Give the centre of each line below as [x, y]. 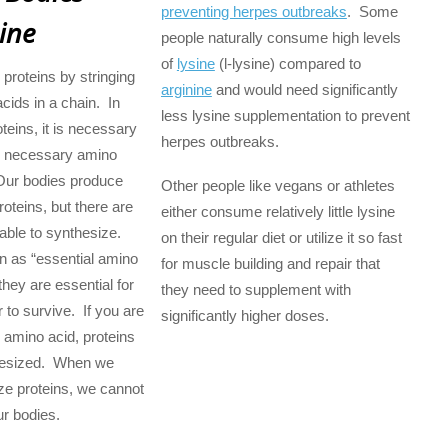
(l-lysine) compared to [287, 63]
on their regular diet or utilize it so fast [281, 238]
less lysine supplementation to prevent [285, 115]
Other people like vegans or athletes [277, 186]
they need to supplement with [255, 290]
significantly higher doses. [244, 316]
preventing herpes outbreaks [253, 11]
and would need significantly [304, 89]
